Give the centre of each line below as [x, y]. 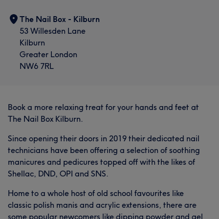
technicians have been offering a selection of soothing [104, 150]
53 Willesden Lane [53, 31]
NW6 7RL [37, 66]
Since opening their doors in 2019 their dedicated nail [104, 138]
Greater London [48, 54]
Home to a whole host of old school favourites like [96, 193]
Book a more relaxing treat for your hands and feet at [103, 107]
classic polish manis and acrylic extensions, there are [102, 205]
